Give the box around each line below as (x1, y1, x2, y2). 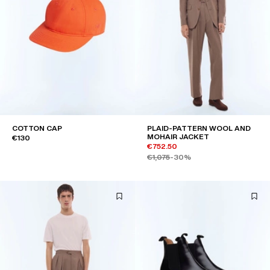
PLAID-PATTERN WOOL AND (147, 124, 251, 133)
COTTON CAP (12, 124, 62, 133)
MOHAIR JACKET (147, 133, 209, 141)
